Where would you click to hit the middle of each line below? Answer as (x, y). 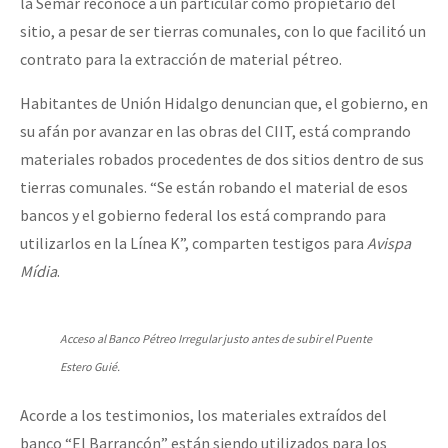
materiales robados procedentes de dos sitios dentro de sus (222, 159)
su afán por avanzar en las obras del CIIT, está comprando (215, 131)
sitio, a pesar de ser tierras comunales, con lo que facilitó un (223, 31)
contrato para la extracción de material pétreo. (181, 59)
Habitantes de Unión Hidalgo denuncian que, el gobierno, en (224, 103)
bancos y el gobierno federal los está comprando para (203, 215)
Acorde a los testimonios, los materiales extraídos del (203, 415)
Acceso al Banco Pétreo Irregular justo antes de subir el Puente (216, 339)
